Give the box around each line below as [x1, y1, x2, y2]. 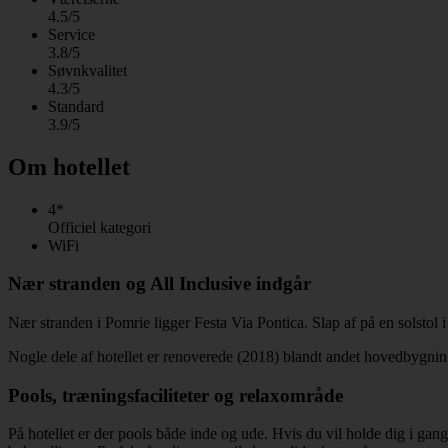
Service [48, 25, 95, 43]
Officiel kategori [48, 218, 151, 236]
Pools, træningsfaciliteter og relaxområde [8, 384, 343, 406]
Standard [48, 97, 104, 115]
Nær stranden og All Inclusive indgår [8, 273, 311, 295]
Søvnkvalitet [48, 61, 127, 79]
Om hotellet [8, 153, 130, 180]
